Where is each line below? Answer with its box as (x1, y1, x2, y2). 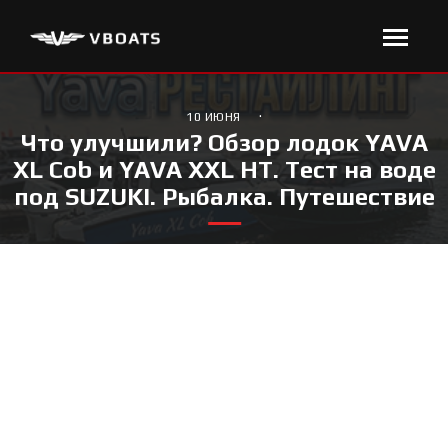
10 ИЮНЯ (186, 110, 241, 124)
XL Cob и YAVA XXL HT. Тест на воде (12, 156, 436, 183)
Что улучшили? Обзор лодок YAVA (20, 129, 428, 156)
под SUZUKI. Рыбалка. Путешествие (13, 183, 435, 210)
